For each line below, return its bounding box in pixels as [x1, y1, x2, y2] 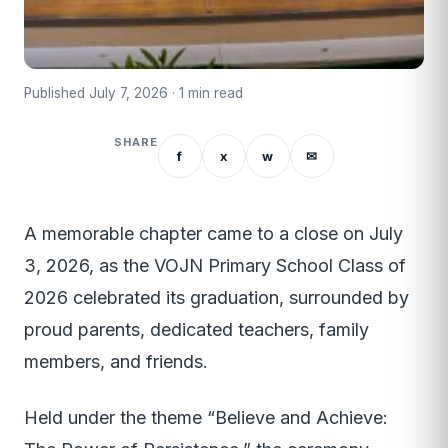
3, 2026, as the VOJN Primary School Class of [24, 255, 406, 277]
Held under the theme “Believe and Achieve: [24, 407, 388, 429]
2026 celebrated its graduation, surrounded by [24, 287, 409, 309]
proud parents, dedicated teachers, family [24, 319, 369, 341]
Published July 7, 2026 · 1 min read [24, 85, 243, 102]
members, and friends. [24, 351, 208, 373]
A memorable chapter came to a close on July [24, 223, 403, 245]
